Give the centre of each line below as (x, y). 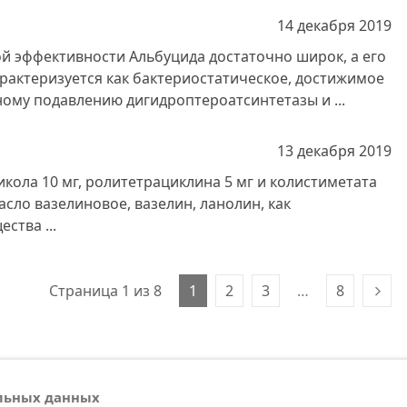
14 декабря (316, 25)
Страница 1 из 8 (105, 291)
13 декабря (316, 151)
